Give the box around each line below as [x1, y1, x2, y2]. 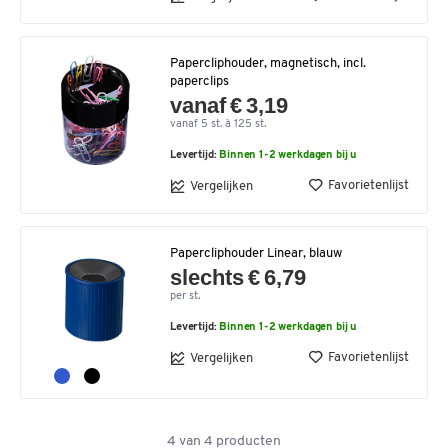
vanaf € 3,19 [170, 93, 289, 118]
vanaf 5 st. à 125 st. [170, 119, 266, 130]
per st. [170, 291, 200, 302]
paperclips [170, 75, 229, 88]
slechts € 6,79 [170, 265, 307, 290]
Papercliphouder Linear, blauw [170, 247, 342, 260]
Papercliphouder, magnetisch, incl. [170, 57, 366, 70]
